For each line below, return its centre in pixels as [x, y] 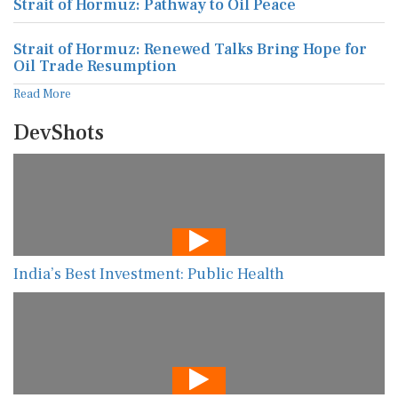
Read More [42, 95]
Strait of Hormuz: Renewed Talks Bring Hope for [190, 50]
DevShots [59, 133]
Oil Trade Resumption [95, 67]
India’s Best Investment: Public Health [149, 274]
